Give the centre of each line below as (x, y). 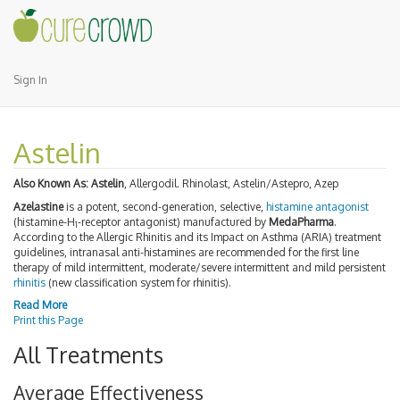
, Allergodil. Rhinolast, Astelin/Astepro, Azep (231, 183)
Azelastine (38, 206)
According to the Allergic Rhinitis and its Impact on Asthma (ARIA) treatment (197, 237)
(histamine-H (44, 221)
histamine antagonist (317, 206)
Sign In (30, 79)
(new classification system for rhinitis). (138, 282)
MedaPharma (301, 221)
